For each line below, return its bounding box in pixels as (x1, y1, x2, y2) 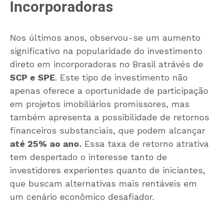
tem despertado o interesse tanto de (10, 152, 167, 163)
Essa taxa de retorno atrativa (82, 138, 209, 149)
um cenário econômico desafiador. (10, 192, 154, 202)
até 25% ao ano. (10, 138, 82, 149)
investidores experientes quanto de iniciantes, (10, 165, 205, 176)
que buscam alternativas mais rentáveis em (10, 178, 197, 189)
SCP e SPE (10, 72, 55, 83)
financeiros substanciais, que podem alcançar (10, 125, 205, 136)
